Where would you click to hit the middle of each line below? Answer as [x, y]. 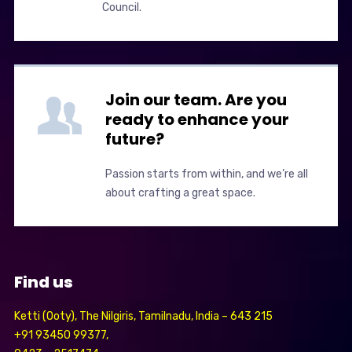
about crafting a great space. [180, 193]
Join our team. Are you [196, 100]
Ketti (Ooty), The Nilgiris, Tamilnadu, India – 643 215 [143, 317]
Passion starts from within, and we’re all [206, 174]
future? [134, 139]
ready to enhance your [197, 120]
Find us [43, 282]
